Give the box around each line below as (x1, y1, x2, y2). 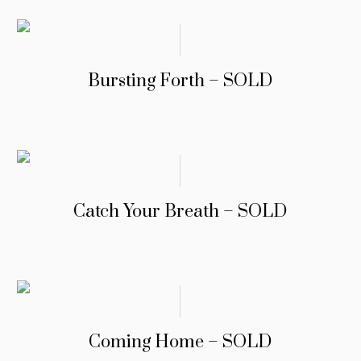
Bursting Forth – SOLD (88, 70, 273, 93)
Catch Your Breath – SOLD (73, 201, 288, 223)
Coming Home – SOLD (89, 331, 272, 354)
